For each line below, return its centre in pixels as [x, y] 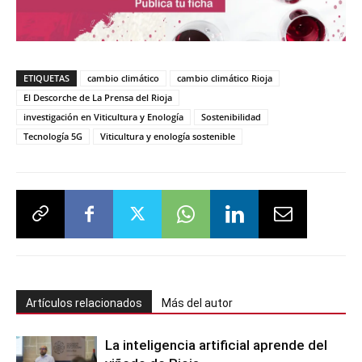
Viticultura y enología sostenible [168, 137]
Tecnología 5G [53, 137]
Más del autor [197, 303]
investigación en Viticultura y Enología [103, 117]
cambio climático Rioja [225, 78]
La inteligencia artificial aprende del [216, 345]
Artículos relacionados [84, 303]
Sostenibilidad [231, 117]
